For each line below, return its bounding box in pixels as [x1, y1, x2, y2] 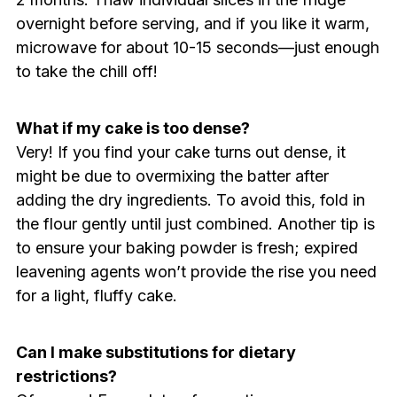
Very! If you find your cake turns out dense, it [15, 142, 346, 161]
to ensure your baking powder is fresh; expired [15, 237, 358, 257]
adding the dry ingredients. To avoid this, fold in [15, 190, 365, 209]
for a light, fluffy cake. [15, 285, 177, 305]
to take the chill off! [15, 61, 158, 81]
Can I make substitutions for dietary [15, 342, 296, 362]
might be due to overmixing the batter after [15, 166, 329, 185]
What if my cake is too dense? [15, 118, 250, 137]
